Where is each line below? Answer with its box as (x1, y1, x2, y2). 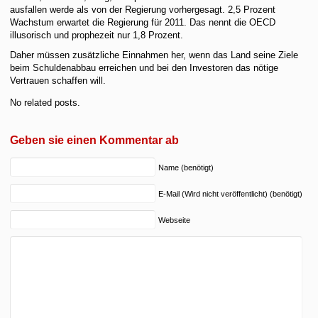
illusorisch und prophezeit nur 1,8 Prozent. (10, 30, 184, 40)
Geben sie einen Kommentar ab (10, 133, 180, 146)
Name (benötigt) (158, 163, 214, 172)
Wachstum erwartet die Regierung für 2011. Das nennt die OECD (10, 17, 276, 28)
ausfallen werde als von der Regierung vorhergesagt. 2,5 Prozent (10, 4, 276, 15)
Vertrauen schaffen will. (10, 75, 106, 86)
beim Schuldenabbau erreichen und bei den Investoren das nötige (10, 62, 279, 73)
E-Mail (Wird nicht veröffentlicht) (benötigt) (158, 189, 303, 198)
